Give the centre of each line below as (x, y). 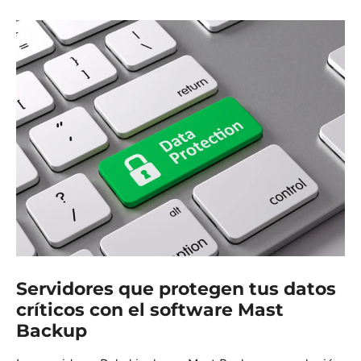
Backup (52, 330)
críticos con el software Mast (150, 309)
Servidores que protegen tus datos (176, 288)
